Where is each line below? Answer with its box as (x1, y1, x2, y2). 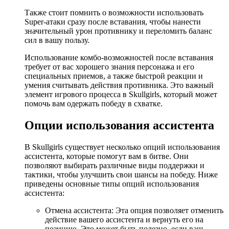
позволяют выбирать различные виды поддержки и (25, 161, 204, 170)
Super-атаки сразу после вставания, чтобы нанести (25, 17, 201, 27)
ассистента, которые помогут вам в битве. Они (25, 152, 189, 161)
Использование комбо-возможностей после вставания (25, 53, 213, 62)
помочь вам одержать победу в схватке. (25, 99, 163, 108)
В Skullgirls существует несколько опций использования (25, 143, 220, 152)
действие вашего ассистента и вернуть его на (45, 215, 203, 224)
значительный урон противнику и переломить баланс (25, 27, 212, 36)
